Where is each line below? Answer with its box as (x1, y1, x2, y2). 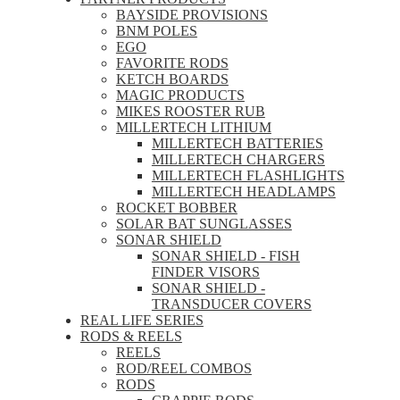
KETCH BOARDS (115, 71, 229, 87)
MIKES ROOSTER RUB (115, 103, 265, 119)
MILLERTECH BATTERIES (151, 135, 323, 151)
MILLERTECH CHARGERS (151, 151, 325, 167)
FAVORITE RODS (115, 54, 229, 71)
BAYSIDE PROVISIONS (115, 6, 268, 22)
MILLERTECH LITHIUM (115, 119, 271, 135)
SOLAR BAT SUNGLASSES (115, 215, 292, 231)
